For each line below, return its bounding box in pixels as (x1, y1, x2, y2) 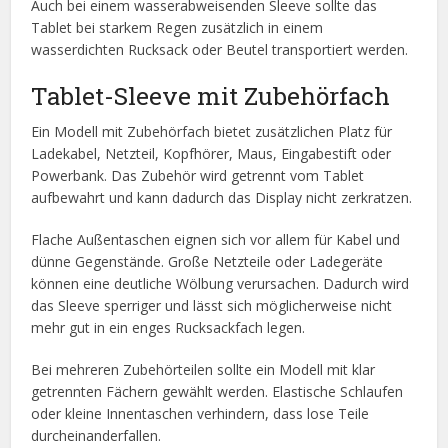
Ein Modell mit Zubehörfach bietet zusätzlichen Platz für (31, 122, 393, 142)
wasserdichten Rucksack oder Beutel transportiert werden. (31, 40, 409, 60)
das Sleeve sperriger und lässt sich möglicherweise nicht (31, 296, 393, 316)
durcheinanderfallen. (31, 426, 162, 446)
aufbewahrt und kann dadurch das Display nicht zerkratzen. (31, 188, 413, 208)
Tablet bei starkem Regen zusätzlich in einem (31, 18, 324, 38)
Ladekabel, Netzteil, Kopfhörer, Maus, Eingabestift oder (31, 144, 392, 164)
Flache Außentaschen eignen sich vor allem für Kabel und (31, 230, 401, 250)
